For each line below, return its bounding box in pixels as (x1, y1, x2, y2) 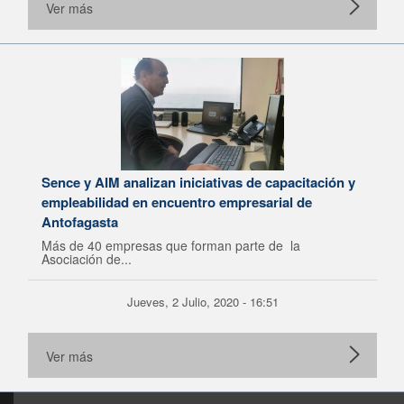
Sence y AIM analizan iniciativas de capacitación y (41, 172, 355, 192)
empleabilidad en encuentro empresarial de (41, 192, 312, 212)
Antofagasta (41, 212, 118, 232)
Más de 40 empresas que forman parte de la (41, 236, 300, 254)
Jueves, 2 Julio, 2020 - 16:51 (126, 293, 279, 310)
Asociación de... (41, 250, 132, 268)
